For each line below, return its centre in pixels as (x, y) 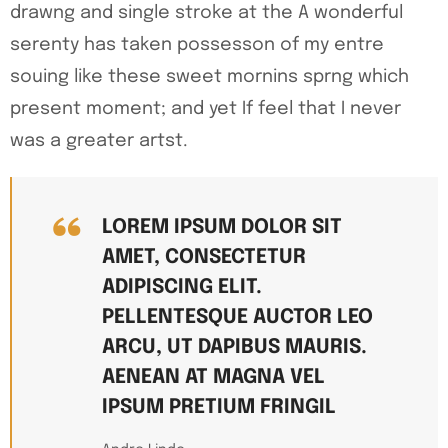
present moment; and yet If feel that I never (205, 109)
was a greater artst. (99, 141)
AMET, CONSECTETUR (204, 258)
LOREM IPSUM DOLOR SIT (222, 228)
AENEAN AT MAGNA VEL (213, 378)
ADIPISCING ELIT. (182, 288)
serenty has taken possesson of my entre (197, 45)
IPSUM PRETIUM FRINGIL (219, 408)
